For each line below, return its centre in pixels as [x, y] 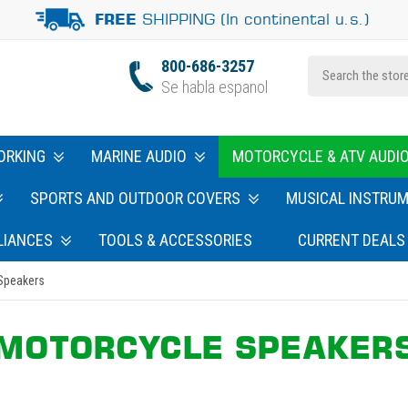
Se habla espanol [214, 87]
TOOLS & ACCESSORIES [175, 240]
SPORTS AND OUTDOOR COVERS [135, 198]
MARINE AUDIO [139, 156]
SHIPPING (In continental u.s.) [254, 19]
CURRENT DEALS [352, 240]
